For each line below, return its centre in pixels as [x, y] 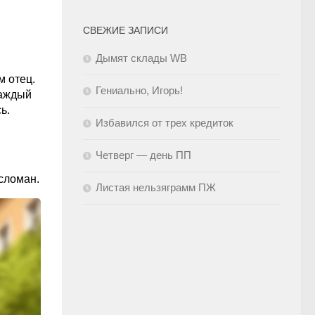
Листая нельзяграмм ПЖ [156, 187]
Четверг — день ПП [143, 155]
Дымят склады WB [141, 58]
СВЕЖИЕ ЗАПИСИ [126, 30]
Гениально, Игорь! [139, 90]
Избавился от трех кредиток [165, 122]
